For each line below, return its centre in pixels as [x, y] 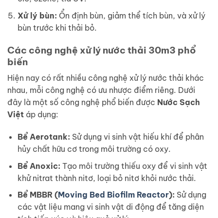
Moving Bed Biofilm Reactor [113, 195]
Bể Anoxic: [39, 166]
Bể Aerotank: [44, 137]
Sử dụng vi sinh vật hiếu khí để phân [137, 137]
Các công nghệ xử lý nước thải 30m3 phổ [102, 50]
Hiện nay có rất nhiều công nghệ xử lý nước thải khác [106, 78]
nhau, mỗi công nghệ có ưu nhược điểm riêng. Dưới [101, 90]
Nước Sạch [179, 102]
